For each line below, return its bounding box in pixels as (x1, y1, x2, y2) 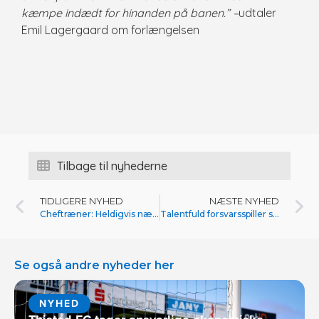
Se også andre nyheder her (14, 258, 174, 273)
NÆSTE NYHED (209, 196, 279, 207)
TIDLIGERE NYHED (40, 196, 123, 207)
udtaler (239, 5, 276, 20)
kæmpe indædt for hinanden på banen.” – (21, 5, 239, 20)
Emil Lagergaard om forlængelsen (21, 22, 199, 37)
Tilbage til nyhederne (56, 159, 167, 174)
